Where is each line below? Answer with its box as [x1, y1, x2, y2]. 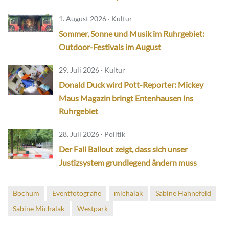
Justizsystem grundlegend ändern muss [59, 157, 197, 168]
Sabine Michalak [13, 204, 64, 213]
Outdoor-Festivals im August [59, 42, 161, 52]
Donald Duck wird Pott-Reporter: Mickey [59, 80, 203, 90]
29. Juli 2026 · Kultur [59, 65, 125, 75]
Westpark [77, 204, 108, 213]
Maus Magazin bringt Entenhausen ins [59, 93, 193, 103]
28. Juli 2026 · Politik [59, 130, 125, 139]
